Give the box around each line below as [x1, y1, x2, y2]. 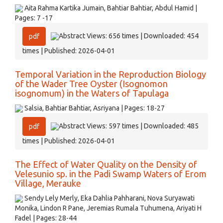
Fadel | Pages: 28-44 [15, 214, 77, 222]
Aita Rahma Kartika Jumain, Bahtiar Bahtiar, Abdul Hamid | [23, 4, 197, 12]
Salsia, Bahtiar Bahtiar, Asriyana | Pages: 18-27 [23, 104, 165, 112]
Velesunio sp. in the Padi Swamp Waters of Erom [15, 169, 207, 179]
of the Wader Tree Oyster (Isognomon [15, 79, 168, 89]
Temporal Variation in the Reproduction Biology [15, 69, 206, 79]
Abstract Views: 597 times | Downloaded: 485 [59, 121, 199, 130]
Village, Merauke [15, 178, 81, 188]
